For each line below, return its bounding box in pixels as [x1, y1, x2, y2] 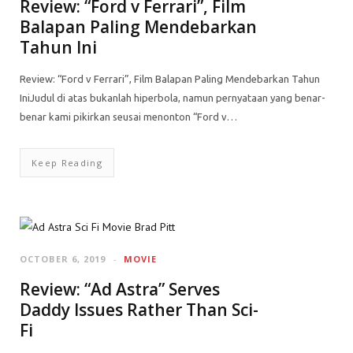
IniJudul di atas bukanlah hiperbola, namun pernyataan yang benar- [20, 92, 325, 103]
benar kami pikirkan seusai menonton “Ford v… [20, 111, 237, 122]
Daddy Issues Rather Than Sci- [20, 299, 258, 321]
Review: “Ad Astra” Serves [20, 278, 220, 300]
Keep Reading [32, 157, 102, 169]
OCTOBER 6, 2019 [20, 253, 106, 265]
